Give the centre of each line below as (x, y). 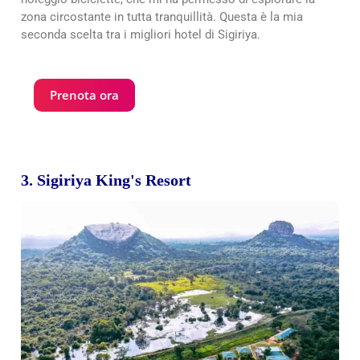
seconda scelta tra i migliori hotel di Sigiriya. (142, 35)
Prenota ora (84, 95)
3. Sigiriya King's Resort (106, 180)
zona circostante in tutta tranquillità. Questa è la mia (162, 17)
